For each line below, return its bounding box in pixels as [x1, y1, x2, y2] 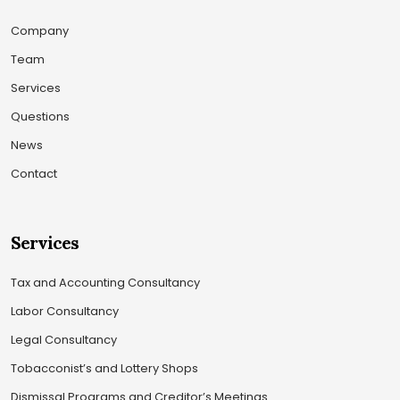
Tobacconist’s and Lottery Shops [11, 359, 198, 377]
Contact [11, 164, 57, 182]
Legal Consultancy [11, 330, 117, 348]
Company [11, 21, 69, 39]
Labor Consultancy [11, 302, 119, 320]
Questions [11, 107, 70, 125]
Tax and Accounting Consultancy [11, 273, 200, 291]
